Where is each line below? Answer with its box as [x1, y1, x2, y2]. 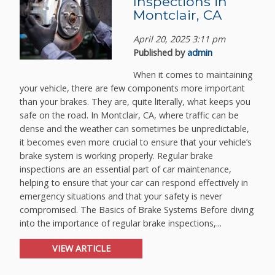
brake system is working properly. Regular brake [20, 150, 214, 162]
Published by [133, 46, 188, 58]
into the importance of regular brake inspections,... [20, 217, 222, 230]
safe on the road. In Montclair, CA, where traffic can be [20, 109, 239, 122]
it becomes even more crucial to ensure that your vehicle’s [20, 136, 252, 149]
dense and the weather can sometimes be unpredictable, [20, 123, 250, 135]
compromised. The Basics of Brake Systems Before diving [20, 204, 255, 216]
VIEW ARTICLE [52, 242, 110, 255]
